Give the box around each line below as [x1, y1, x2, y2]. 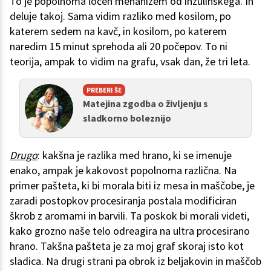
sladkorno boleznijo [83, 112, 171, 125]
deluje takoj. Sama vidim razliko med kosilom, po [10, 9, 231, 24]
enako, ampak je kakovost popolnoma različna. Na [10, 163, 237, 178]
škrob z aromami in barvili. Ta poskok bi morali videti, [10, 209, 249, 223]
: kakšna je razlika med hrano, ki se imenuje [38, 148, 232, 163]
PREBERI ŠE [87, 86, 122, 95]
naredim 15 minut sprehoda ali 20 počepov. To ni [10, 39, 227, 54]
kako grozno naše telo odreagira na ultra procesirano [10, 224, 250, 238]
